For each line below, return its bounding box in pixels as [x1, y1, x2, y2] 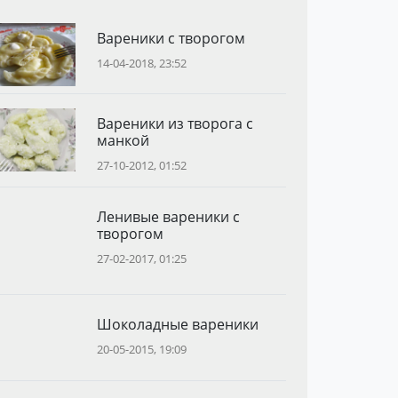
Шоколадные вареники [96, 314, 259, 334]
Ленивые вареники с [96, 206, 240, 227]
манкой [96, 130, 149, 150]
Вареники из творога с [96, 113, 253, 133]
